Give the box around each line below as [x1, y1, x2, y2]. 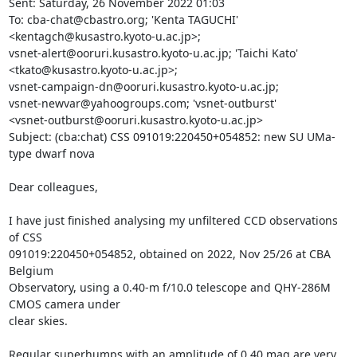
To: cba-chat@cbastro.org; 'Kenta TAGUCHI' [8, 11, 238, 27]
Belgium [8, 262, 53, 278]
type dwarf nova [8, 145, 95, 161]
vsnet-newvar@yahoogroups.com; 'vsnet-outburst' [8, 95, 277, 111]
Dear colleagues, [8, 178, 98, 194]
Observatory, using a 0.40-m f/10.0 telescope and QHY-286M [8, 279, 331, 295]
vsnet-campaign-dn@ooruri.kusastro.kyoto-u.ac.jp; [8, 78, 279, 94]
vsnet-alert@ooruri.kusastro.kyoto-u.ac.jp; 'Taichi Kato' [8, 45, 298, 61]
